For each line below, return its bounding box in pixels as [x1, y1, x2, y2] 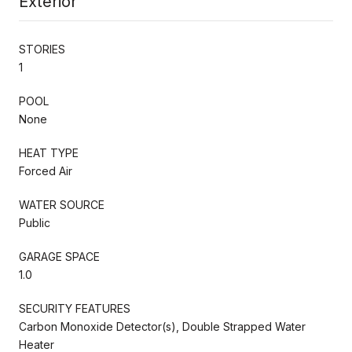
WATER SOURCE [19, 197, 104, 211]
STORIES [19, 42, 65, 56]
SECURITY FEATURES [19, 301, 130, 315]
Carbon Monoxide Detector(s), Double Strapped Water [19, 319, 306, 333]
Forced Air [19, 163, 72, 178]
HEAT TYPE [19, 145, 79, 159]
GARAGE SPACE [19, 249, 100, 263]
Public [19, 215, 50, 229]
